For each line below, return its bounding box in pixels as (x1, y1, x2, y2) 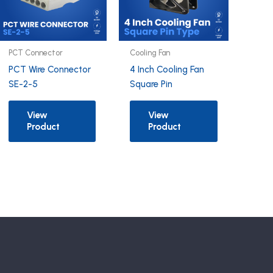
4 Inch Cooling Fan (130, 63, 205, 75)
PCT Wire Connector (8, 63, 91, 75)
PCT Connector (8, 48, 63, 58)
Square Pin (130, 78, 173, 90)
